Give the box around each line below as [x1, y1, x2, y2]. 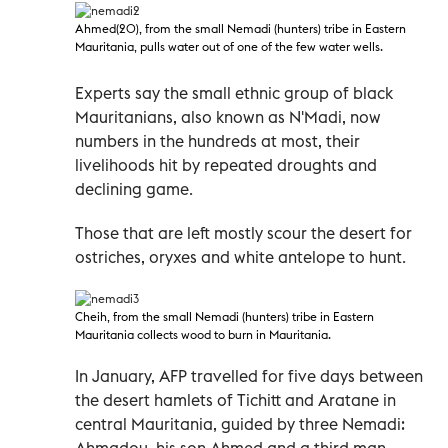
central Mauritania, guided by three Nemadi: [75, 413, 405, 434]
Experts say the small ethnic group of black [75, 82, 393, 103]
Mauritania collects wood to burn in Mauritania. [75, 326, 331, 342]
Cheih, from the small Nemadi [75, 308, 242, 324]
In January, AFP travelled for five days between [75, 365, 423, 386]
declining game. [75, 178, 193, 199]
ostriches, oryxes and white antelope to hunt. [75, 246, 406, 267]
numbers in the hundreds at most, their [75, 130, 360, 151]
